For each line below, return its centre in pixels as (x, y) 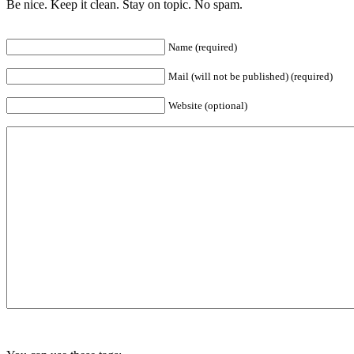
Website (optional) (208, 106)
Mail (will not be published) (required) (250, 77)
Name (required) (203, 47)
